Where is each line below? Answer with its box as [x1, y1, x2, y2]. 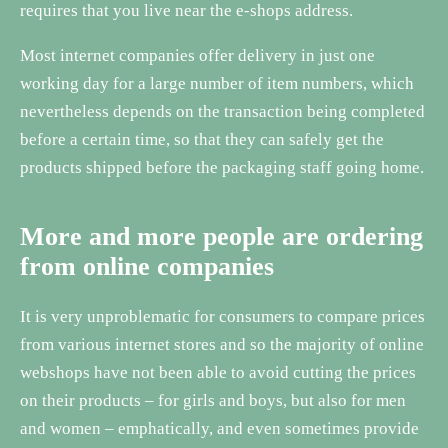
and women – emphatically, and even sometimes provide [20, 418, 419, 438]
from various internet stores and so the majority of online [20, 334, 424, 354]
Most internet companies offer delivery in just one [20, 45, 375, 65]
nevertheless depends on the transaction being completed [20, 101, 425, 121]
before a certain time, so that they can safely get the [20, 129, 384, 149]
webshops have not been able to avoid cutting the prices [20, 362, 416, 382]
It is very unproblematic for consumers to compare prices [20, 306, 425, 326]
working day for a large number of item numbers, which [20, 73, 414, 93]
